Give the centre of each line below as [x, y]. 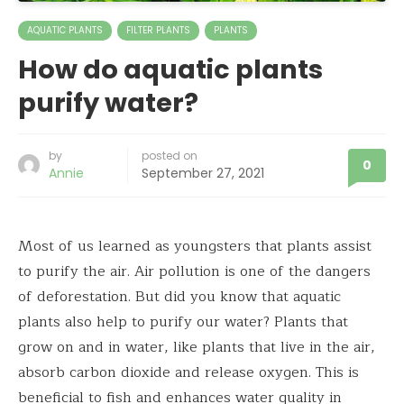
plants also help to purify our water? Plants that [183, 322]
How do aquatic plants [170, 70]
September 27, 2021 [203, 174]
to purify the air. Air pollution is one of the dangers [194, 272]
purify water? [108, 103]
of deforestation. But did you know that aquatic [179, 297]
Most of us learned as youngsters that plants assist [195, 247]
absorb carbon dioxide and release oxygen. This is [188, 373]
